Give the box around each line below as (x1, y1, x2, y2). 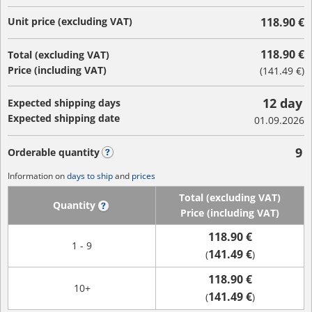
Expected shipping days (8, 96, 120, 109)
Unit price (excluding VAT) (8, 15, 132, 28)
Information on (8, 170, 67, 182)
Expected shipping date (8, 111, 120, 125)
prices (132, 170, 155, 182)
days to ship (67, 170, 113, 182)
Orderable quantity (8, 146, 100, 159)
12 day (263, 95, 302, 111)
